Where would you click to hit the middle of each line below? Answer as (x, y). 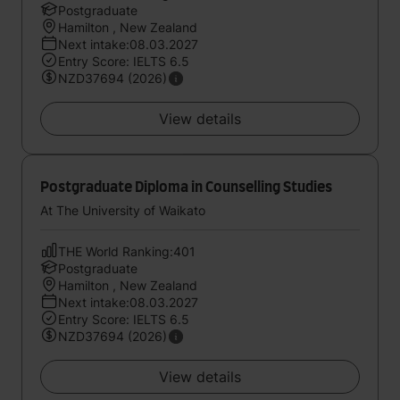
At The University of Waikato (123, 210)
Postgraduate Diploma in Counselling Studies (186, 187)
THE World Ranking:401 (127, 251)
